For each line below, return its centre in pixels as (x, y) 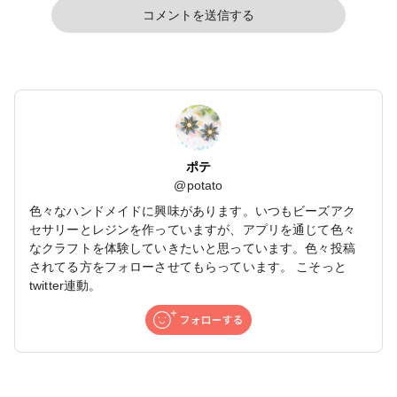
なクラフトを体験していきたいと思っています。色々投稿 (192, 249)
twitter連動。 (66, 286)
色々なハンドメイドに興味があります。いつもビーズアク (192, 211)
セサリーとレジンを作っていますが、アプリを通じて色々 (192, 230)
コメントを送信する (198, 16)
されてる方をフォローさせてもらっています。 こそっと (188, 267)
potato (205, 186)
